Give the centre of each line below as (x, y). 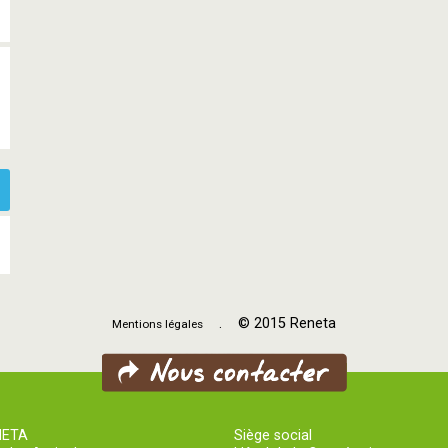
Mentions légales (157, 324)
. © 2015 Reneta (269, 323)
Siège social (273, 435)
